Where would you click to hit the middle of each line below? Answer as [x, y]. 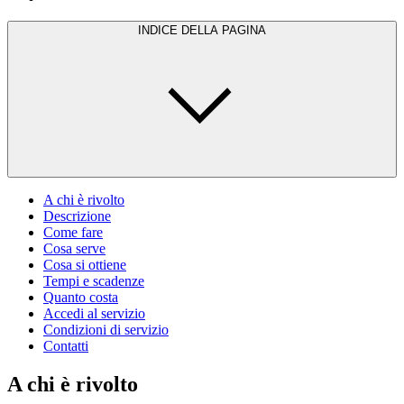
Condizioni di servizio [106, 330]
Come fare [73, 233]
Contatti [66, 346]
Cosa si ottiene [85, 265]
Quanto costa [81, 298]
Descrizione [77, 216]
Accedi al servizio [94, 314]
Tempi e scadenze [94, 281]
